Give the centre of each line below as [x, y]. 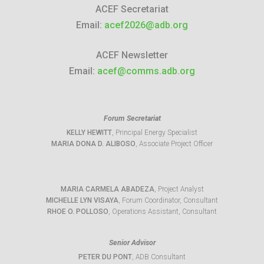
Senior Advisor [132, 243]
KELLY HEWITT [89, 133]
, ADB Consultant [159, 257]
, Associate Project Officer [174, 144]
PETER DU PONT [105, 257]
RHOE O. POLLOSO [78, 212]
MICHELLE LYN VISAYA [82, 201]
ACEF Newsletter [132, 55]
